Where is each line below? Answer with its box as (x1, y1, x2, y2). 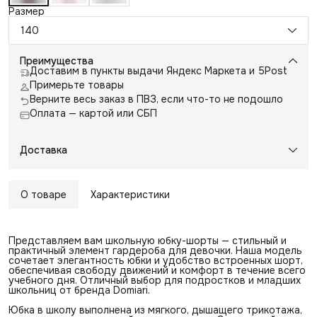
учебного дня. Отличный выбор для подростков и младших (8, 273, 301, 287)
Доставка (20, 143, 67, 156)
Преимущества (20, 54, 93, 67)
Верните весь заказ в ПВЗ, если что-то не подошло (30, 92, 283, 105)
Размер (8, 4, 45, 18)
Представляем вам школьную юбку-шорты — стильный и (8, 234, 287, 247)
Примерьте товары (30, 78, 124, 91)
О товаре (21, 188, 67, 201)
